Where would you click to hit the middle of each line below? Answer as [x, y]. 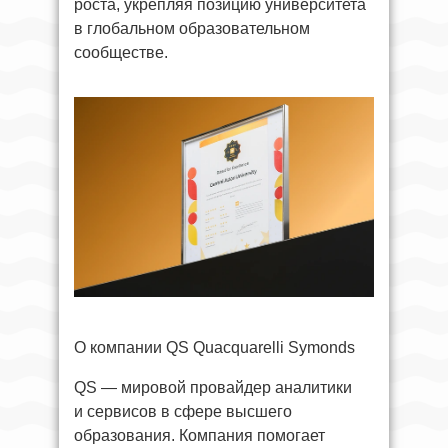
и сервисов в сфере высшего [183, 412]
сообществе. [121, 53]
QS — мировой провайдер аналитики [213, 388]
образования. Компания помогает [199, 436]
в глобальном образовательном [192, 29]
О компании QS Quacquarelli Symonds [214, 348]
